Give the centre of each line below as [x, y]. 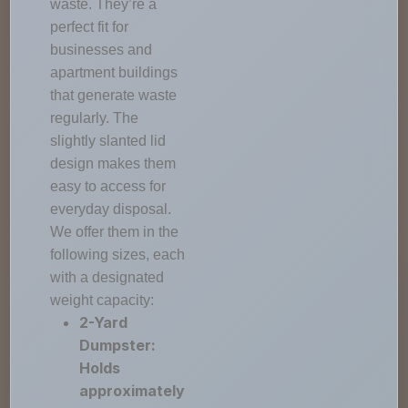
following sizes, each [118, 255]
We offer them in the [115, 232]
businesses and [102, 50]
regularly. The [95, 118]
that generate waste [114, 95]
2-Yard [104, 322]
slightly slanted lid [108, 141]
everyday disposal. [111, 209]
